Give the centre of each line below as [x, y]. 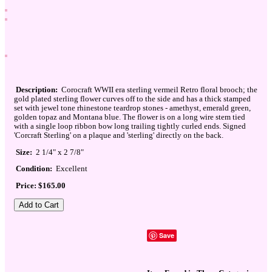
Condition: [34, 169]
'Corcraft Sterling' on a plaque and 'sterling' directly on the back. [119, 135]
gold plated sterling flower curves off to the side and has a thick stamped [132, 99]
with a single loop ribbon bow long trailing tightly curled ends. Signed [130, 126]
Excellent [70, 169]
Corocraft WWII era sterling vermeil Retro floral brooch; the [158, 90]
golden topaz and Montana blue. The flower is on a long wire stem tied [130, 117]
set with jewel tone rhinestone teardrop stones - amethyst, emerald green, [132, 108]
